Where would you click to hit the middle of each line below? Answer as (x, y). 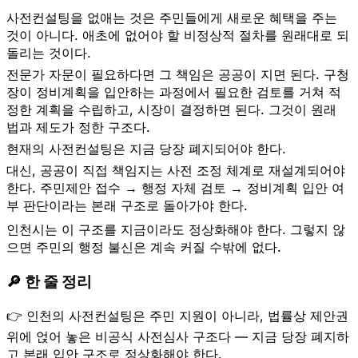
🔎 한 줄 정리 (49, 281)
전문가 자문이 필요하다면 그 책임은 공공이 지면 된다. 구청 (178, 74)
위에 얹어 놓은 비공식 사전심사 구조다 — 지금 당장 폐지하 (178, 337)
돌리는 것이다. (49, 53)
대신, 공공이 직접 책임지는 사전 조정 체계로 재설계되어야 (176, 170)
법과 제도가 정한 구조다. (78, 127)
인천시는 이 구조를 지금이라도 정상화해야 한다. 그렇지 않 (176, 229)
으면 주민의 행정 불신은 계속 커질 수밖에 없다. (144, 247)
